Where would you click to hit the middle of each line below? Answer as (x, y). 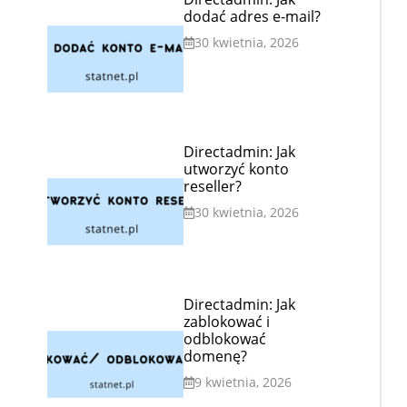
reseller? (213, 186)
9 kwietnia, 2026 (243, 382)
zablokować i (227, 322)
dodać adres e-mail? (252, 16)
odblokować (225, 339)
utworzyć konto (236, 169)
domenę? (215, 356)
